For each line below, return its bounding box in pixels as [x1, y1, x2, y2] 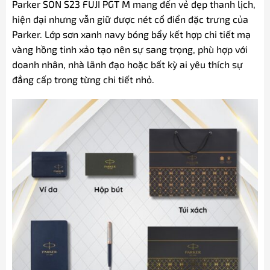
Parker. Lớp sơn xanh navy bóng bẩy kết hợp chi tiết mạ [11, 28, 251, 40]
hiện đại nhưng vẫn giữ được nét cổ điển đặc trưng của [11, 13, 248, 25]
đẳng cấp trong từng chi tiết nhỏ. [11, 73, 154, 85]
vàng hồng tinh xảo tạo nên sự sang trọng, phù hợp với [11, 43, 248, 55]
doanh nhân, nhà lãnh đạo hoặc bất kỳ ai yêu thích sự [11, 58, 243, 70]
